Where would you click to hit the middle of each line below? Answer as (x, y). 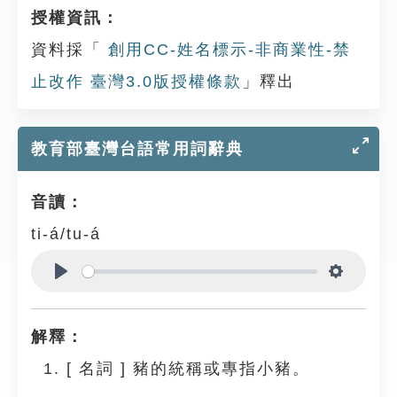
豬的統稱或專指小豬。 (222, 369)
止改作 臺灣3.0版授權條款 (136, 82)
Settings (365, 292)
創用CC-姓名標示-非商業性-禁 (226, 50)
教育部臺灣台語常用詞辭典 (137, 149)
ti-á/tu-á (66, 234)
